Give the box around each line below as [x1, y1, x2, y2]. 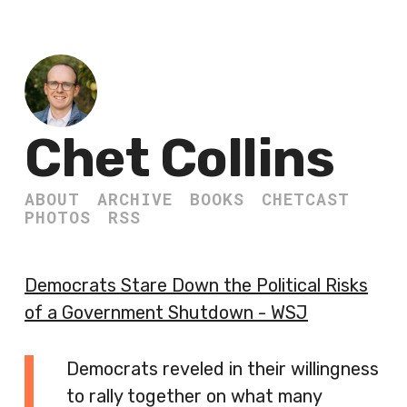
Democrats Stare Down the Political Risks [25, 274, 368, 296]
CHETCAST [262, 188, 350, 210]
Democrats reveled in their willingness [66, 358, 379, 380]
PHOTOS [25, 206, 91, 228]
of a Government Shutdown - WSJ [25, 302, 308, 323]
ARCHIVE [97, 188, 173, 210]
